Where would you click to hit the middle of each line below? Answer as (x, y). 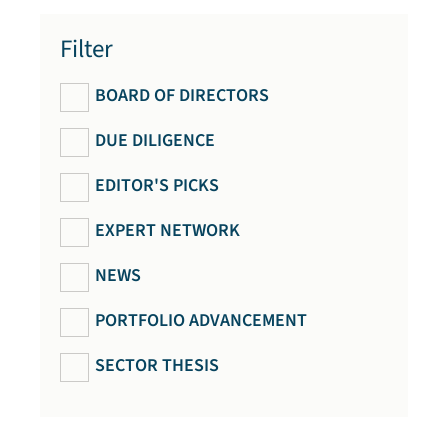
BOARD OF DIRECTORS (182, 95)
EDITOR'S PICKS (157, 185)
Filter (86, 49)
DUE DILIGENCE (155, 140)
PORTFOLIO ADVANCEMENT (201, 320)
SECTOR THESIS (157, 365)
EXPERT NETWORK (167, 230)
